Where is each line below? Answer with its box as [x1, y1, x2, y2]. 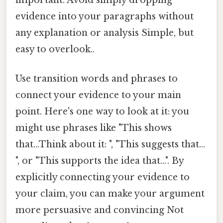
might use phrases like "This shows [15, 122, 172, 134]
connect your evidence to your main [15, 90, 181, 101]
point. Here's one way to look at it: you [15, 106, 189, 117]
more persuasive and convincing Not [15, 205, 184, 216]
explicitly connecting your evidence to [15, 172, 190, 183]
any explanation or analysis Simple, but [15, 27, 194, 38]
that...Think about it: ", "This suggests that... [15, 139, 205, 150]
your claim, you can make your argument [15, 188, 205, 200]
